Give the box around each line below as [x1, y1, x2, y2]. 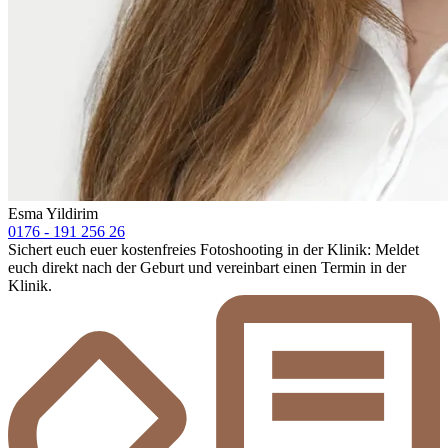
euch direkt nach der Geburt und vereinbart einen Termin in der [8, 258, 406, 276]
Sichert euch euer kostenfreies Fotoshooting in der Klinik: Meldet [8, 240, 419, 258]
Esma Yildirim [8, 204, 98, 222]
